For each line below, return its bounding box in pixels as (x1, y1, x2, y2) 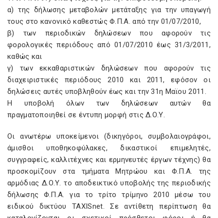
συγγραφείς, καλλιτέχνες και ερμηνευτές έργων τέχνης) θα (7, 155, 211, 164)
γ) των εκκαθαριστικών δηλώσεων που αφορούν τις (7, 64, 211, 73)
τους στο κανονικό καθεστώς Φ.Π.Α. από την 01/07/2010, (7, 17, 201, 26)
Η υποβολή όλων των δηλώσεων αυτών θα (7, 99, 211, 108)
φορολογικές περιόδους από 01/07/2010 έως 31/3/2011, (7, 40, 211, 49)
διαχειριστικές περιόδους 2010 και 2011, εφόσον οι (7, 75, 211, 84)
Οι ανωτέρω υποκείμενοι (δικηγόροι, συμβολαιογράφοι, (7, 132, 211, 141)
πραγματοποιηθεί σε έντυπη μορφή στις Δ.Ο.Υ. (7, 110, 165, 119)
